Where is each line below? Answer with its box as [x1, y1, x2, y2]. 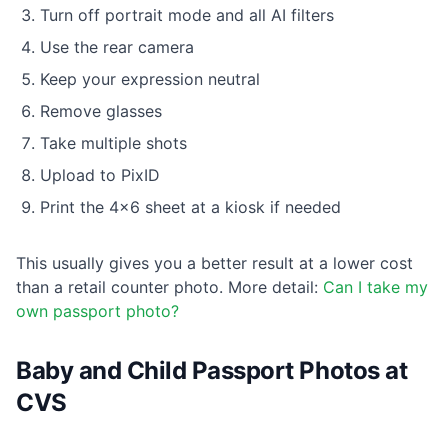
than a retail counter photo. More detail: [16, 277, 323, 298]
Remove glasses [40, 101, 162, 122]
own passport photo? [16, 301, 179, 322]
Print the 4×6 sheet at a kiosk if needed [40, 197, 341, 218]
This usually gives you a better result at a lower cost [16, 253, 413, 274]
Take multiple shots [40, 133, 187, 154]
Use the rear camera [40, 37, 194, 58]
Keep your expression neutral [40, 69, 260, 90]
